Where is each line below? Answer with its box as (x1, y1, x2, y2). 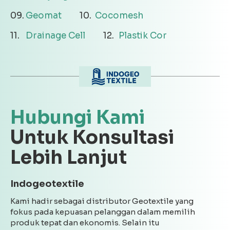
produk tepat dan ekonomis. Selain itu (10, 218, 160, 227)
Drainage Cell (26, 30, 85, 41)
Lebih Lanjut (10, 146, 127, 169)
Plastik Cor (119, 30, 167, 41)
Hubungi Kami (10, 106, 145, 129)
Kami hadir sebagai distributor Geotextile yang (10, 196, 194, 206)
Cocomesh (95, 10, 143, 21)
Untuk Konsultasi (10, 126, 174, 149)
